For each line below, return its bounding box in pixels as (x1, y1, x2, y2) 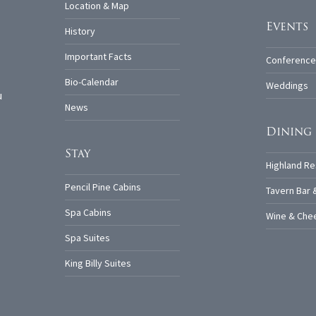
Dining (265, 123, 312, 141)
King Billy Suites (65, 257, 131, 271)
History (65, 25, 95, 39)
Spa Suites (65, 231, 110, 245)
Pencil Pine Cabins (65, 181, 141, 195)
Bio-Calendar (65, 75, 119, 90)
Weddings (265, 79, 308, 93)
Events (265, 18, 308, 36)
